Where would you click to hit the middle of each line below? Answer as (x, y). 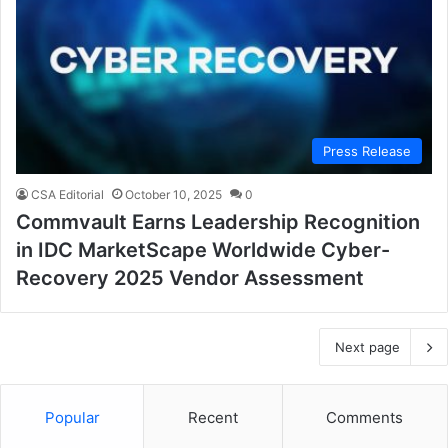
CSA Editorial (67, 195)
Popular (72, 418)
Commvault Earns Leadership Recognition (218, 222)
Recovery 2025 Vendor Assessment (190, 278)
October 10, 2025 (173, 195)
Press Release (367, 151)
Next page (367, 347)
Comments (365, 418)
